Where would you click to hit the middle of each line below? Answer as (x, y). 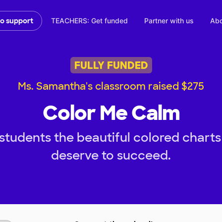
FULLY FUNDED (111, 65)
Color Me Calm (111, 113)
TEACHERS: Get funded (89, 21)
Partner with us (169, 21)
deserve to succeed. (111, 156)
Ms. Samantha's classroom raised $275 (111, 86)
